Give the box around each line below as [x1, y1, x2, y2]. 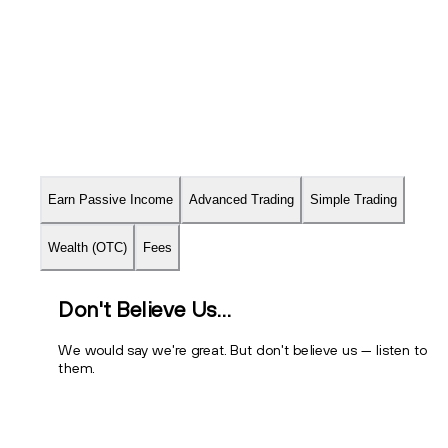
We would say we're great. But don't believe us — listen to [58, 340, 428, 359]
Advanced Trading [189, 192, 294, 208]
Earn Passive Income [48, 192, 173, 208]
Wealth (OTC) [48, 239, 127, 255]
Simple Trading [310, 192, 397, 208]
